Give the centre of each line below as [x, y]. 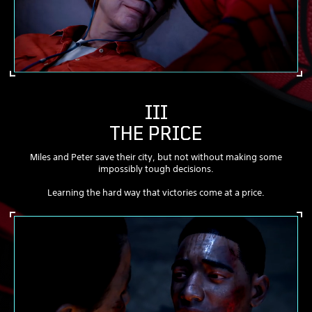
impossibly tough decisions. [156, 169]
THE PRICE [156, 133]
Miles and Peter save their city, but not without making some [156, 157]
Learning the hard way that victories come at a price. [156, 192]
